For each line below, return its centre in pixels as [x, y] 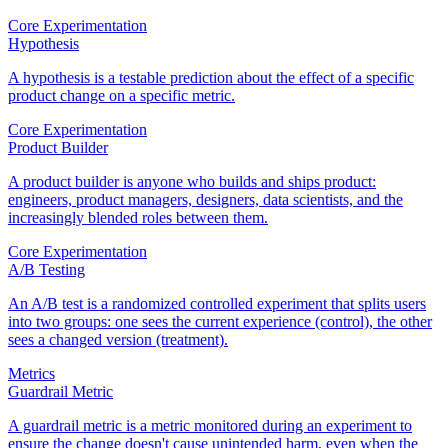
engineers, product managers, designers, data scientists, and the [205, 200]
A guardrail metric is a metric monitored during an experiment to [210, 426]
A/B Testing [46, 270]
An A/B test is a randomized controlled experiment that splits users [217, 304]
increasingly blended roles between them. [138, 218]
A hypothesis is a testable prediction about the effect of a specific [211, 78]
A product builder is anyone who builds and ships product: [192, 182]
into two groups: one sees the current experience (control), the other [220, 322]
